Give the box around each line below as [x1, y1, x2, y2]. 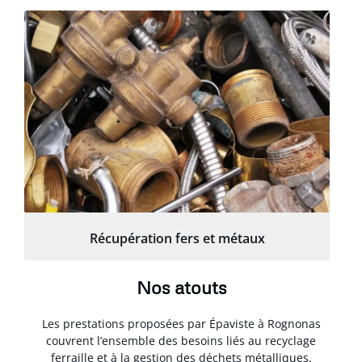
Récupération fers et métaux [89, 229, 265, 247]
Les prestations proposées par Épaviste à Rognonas [41, 315, 321, 331]
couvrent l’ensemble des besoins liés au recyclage [46, 332, 316, 348]
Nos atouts [136, 276, 226, 298]
